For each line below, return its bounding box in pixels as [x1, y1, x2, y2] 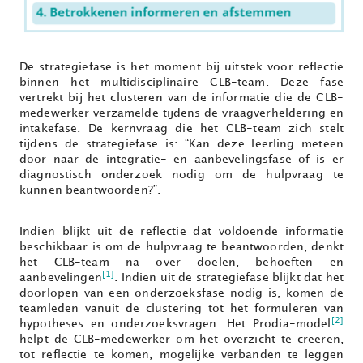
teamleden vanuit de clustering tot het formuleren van [19, 303, 344, 314]
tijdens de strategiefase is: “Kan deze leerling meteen [19, 139, 344, 150]
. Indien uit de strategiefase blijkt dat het [114, 272, 344, 284]
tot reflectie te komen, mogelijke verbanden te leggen [19, 349, 344, 361]
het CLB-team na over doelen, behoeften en [19, 257, 344, 268]
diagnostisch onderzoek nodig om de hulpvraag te [19, 169, 344, 181]
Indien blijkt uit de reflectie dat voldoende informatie [19, 226, 344, 237]
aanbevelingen [19, 272, 102, 284]
